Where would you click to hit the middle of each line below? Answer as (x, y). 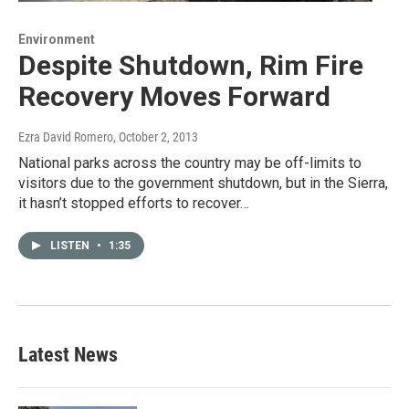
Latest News (68, 354)
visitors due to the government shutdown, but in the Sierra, (203, 183)
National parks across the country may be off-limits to (190, 163)
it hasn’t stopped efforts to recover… (134, 203)
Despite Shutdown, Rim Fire (191, 65)
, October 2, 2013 (156, 136)
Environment (57, 39)
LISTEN (71, 245)
